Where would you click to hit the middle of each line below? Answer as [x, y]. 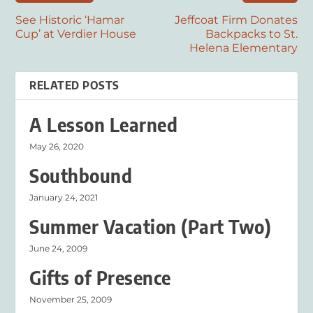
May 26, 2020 [57, 146]
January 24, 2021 [64, 197]
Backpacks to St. [251, 34]
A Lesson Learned [104, 124]
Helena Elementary [243, 48]
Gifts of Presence [100, 277]
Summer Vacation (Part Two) [151, 226]
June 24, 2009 [59, 248]
